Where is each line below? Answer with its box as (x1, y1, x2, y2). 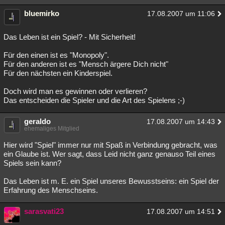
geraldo (24, 117, 51, 126)
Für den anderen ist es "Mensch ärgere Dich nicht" (4, 60, 168, 68)
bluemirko (24, 9, 59, 18)
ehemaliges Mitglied (24, 125, 79, 132)
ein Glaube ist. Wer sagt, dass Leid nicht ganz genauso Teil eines (4, 150, 215, 158)
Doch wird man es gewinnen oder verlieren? (4, 87, 147, 95)
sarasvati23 (24, 207, 64, 215)
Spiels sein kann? (4, 159, 61, 167)
